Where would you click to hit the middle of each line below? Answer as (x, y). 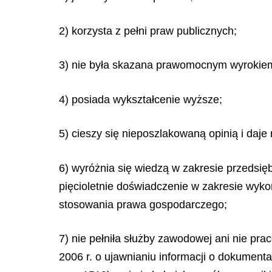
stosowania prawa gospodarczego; (143, 204)
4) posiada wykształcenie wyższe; (141, 99)
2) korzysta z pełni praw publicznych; (148, 31)
